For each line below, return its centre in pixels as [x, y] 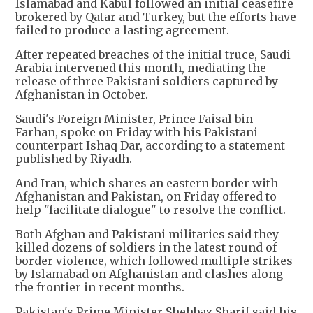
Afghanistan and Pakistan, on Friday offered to [146, 197]
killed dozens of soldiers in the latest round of [146, 248]
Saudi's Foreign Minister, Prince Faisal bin [134, 119]
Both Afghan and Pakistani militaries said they [147, 234]
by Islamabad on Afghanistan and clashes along [149, 274]
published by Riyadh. [74, 159]
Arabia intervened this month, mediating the [141, 68]
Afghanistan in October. [82, 95]
